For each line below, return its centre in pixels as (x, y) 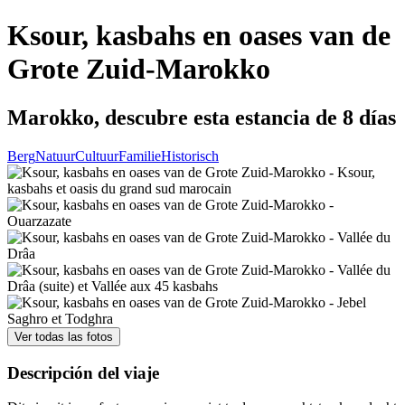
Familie (140, 155)
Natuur (55, 155)
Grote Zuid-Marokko (139, 69)
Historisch (190, 155)
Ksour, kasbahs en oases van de (199, 36)
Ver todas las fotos (64, 336)
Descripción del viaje (83, 372)
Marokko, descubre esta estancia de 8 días (202, 117)
